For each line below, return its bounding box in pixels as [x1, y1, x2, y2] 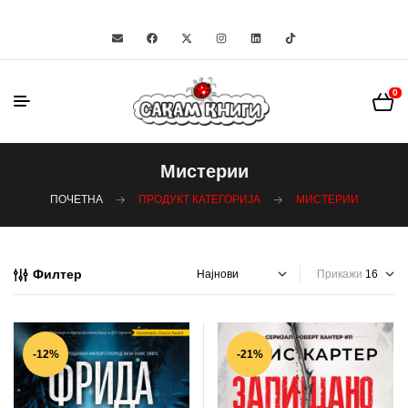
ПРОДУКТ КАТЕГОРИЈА [138, 193, 260, 206]
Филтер [33, 267, 82, 281]
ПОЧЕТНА [49, 193, 103, 206]
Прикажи [317, 268, 362, 280]
